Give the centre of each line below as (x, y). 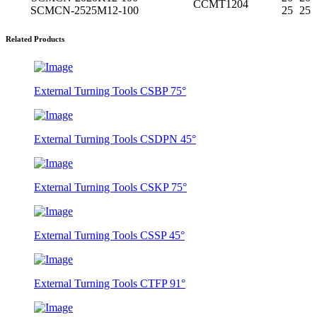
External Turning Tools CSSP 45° (109, 235)
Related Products (35, 39)
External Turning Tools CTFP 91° (110, 283)
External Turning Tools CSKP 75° (110, 187)
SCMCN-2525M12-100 (84, 10)
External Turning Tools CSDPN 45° (115, 139)
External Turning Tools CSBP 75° (110, 91)
